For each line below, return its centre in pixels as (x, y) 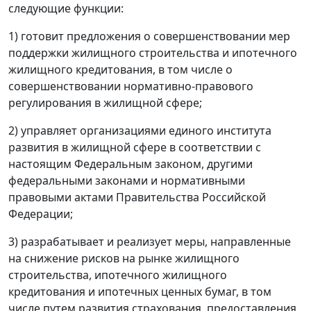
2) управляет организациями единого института (140, 130)
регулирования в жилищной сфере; (105, 102)
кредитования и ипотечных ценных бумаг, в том (140, 291)
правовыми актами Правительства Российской (137, 197)
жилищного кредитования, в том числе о (120, 69)
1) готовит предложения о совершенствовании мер (149, 36)
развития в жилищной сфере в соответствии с (135, 147)
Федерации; (41, 213)
